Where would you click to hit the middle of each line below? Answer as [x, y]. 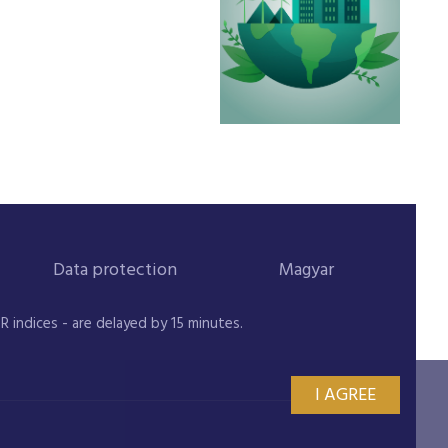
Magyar [306, 270]
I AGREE [345, 395]
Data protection [115, 270]
